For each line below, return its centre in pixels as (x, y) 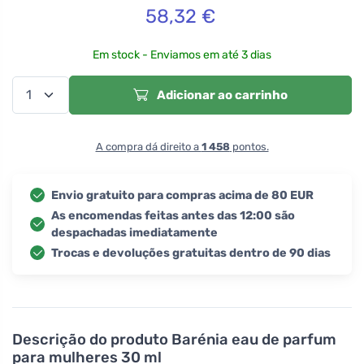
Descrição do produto (92, 339)
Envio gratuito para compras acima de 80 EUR (182, 195)
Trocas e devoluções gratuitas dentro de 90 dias (191, 253)
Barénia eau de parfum (254, 339)
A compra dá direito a (148, 146)
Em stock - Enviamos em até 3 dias (182, 54)
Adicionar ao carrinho (221, 95)
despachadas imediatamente (134, 232)
